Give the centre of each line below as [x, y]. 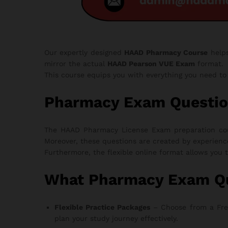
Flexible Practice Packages [103, 207]
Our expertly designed [84, 53]
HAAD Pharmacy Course [166, 53]
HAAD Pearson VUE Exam [151, 64]
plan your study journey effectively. [116, 218]
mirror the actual [76, 64]
